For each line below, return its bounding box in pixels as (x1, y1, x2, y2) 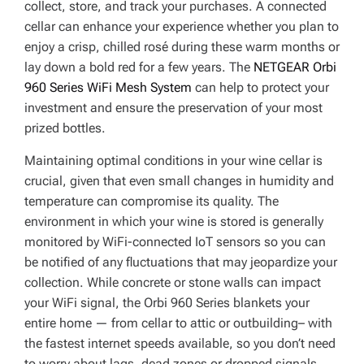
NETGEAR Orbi (253, 59, 336, 75)
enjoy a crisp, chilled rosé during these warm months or (24, 39, 340, 54)
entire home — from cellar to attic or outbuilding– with (24, 315, 332, 331)
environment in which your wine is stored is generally (24, 214, 323, 229)
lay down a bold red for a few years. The (24, 59, 253, 75)
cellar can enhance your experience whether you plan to (24, 19, 339, 34)
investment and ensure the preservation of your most (24, 100, 323, 115)
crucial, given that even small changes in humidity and (24, 173, 334, 188)
